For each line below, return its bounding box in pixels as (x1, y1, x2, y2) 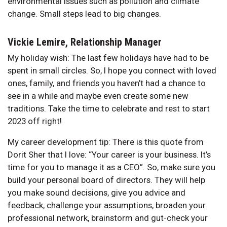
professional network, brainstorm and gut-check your (8, 212, 208, 223)
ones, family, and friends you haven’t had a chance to (8, 78, 206, 88)
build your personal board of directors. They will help (8, 174, 205, 185)
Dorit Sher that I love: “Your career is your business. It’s (8, 149, 211, 160)
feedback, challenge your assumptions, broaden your (8, 200, 206, 210)
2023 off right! (8, 116, 62, 126)
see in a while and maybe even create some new (8, 90, 188, 101)
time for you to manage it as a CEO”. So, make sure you (8, 162, 215, 172)
